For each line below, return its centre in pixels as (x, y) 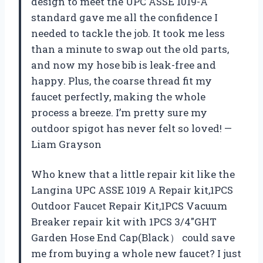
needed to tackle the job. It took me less (128, 33)
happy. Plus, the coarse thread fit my (122, 81)
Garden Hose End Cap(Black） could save (133, 238)
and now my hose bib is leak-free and (124, 65)
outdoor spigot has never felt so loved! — (131, 129)
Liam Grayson (66, 144)
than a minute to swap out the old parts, (130, 49)
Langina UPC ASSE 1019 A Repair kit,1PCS (132, 190)
